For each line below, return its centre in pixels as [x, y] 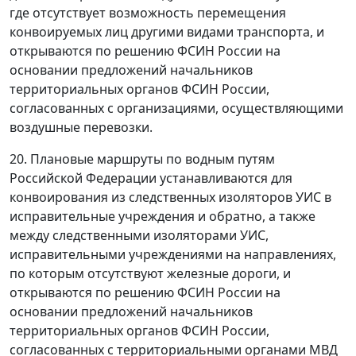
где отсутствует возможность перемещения [148, 13]
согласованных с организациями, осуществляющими [176, 108]
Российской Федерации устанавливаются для [151, 178]
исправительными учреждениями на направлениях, [173, 254]
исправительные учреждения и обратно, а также [163, 216]
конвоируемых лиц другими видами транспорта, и [167, 32]
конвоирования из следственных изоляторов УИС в [170, 197]
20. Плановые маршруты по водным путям [142, 159]
